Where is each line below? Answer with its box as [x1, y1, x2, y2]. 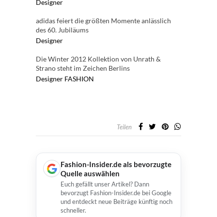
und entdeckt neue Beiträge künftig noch [61, 198, 172, 205]
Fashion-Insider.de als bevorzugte [61, 160, 171, 169]
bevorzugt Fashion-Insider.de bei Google [61, 189, 171, 197]
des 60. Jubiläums [36, 26, 89, 34]
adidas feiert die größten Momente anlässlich [36, 16, 171, 25]
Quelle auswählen [61, 169, 120, 178]
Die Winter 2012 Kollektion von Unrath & [36, 55, 161, 63]
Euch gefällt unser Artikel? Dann [61, 180, 149, 188]
